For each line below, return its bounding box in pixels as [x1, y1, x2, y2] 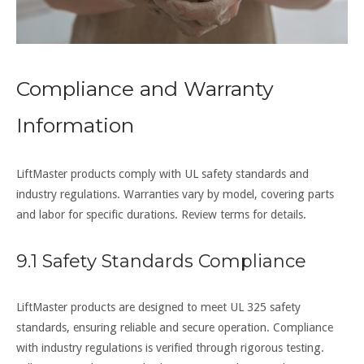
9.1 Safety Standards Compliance [16, 250, 306, 273]
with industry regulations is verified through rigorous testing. [16, 341, 324, 355]
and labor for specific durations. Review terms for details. [16, 208, 306, 222]
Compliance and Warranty [16, 76, 274, 102]
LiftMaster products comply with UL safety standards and [16, 167, 309, 181]
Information [16, 113, 134, 138]
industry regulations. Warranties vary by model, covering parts [16, 188, 334, 201]
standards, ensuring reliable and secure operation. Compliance [16, 321, 333, 335]
